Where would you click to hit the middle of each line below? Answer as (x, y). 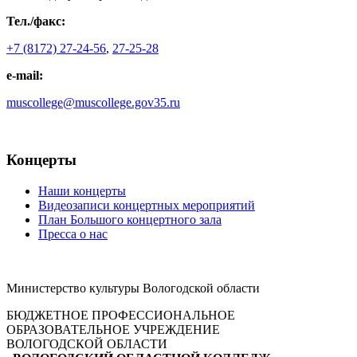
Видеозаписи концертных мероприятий (147, 206)
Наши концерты (82, 191)
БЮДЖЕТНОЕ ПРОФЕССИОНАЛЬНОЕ (121, 316)
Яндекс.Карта (44, 129)
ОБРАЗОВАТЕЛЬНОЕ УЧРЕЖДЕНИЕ (113, 330)
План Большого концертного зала (130, 220)
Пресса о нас (73, 234)
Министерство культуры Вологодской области (133, 288)
